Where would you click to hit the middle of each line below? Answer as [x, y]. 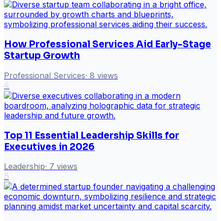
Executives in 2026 [49, 147]
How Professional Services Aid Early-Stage [108, 44]
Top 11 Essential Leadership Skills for [92, 135]
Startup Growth [42, 56]
